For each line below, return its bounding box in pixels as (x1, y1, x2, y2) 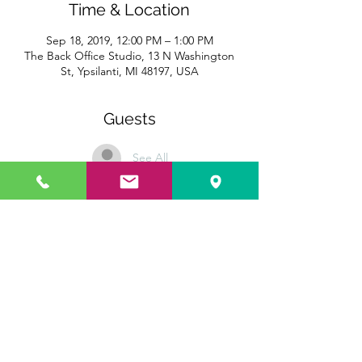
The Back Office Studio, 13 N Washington (24, 48, 234, 63)
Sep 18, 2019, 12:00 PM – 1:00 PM (45, 32, 213, 48)
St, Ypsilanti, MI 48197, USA (60, 63, 199, 78)
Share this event (68, 246, 191, 266)
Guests (103, 108, 156, 128)
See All (133, 150, 168, 166)
